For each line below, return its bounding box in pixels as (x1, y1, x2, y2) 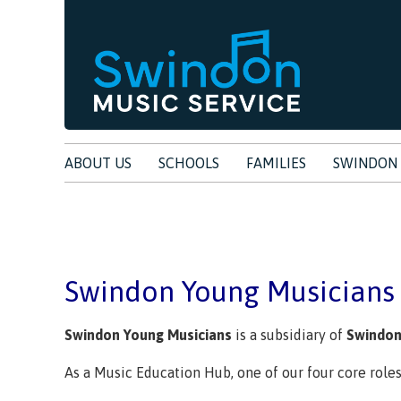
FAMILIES (246, 155, 306, 171)
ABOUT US (64, 155, 132, 171)
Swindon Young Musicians (64, 327, 232, 343)
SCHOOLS (158, 155, 219, 171)
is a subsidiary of (232, 327, 346, 343)
